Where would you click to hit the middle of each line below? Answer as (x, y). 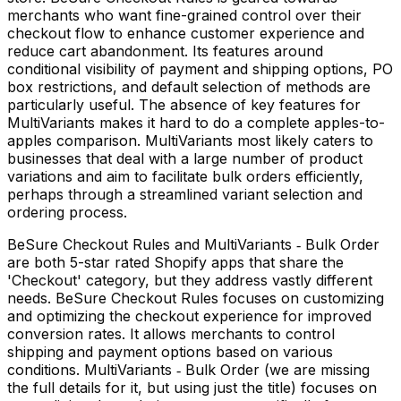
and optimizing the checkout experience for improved (189, 316)
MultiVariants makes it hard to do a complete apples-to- (196, 122)
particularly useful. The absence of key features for (184, 104)
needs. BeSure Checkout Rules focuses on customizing (196, 298)
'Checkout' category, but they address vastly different (190, 280)
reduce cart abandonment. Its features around (165, 51)
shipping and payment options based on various (170, 351)
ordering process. (67, 212)
